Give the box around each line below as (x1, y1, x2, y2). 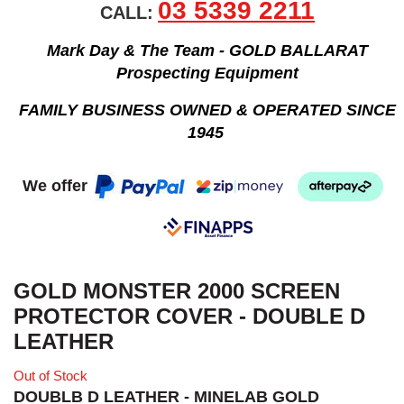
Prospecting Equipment (116, 64, 299, 82)
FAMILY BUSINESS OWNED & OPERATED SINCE (19, 101, 397, 119)
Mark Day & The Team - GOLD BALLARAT (47, 41, 369, 60)
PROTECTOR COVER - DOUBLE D (14, 304, 365, 328)
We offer (23, 176, 93, 195)
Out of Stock (14, 367, 87, 383)
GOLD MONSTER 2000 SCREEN (14, 279, 340, 303)
